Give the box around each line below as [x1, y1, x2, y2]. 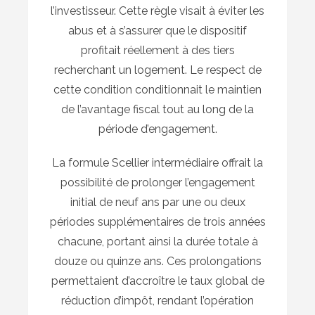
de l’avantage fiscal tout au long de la [61, 103, 254, 117]
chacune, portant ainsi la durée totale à [57, 235, 258, 249]
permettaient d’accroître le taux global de [51, 274, 264, 288]
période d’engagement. [98, 122, 217, 136]
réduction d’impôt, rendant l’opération [61, 294, 254, 308]
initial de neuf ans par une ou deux [70, 195, 245, 210]
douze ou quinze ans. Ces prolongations [53, 255, 262, 269]
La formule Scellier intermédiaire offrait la [52, 156, 263, 170]
